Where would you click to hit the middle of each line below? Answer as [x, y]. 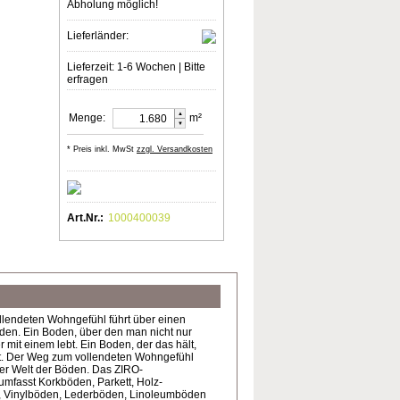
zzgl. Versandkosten [175, 149]
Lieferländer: [98, 36]
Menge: [87, 118]
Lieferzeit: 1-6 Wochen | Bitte [136, 67]
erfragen [87, 79]
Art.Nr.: [85, 218]
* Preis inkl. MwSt [100, 149]
